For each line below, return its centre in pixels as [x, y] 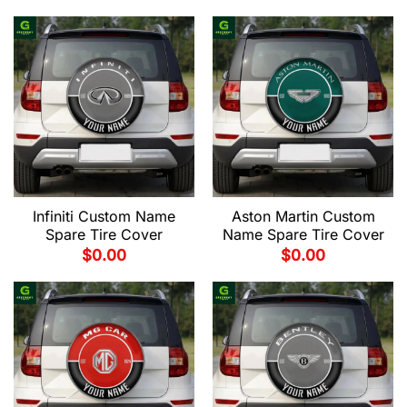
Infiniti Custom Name [104, 217]
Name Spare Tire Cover [303, 235]
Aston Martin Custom [303, 217]
